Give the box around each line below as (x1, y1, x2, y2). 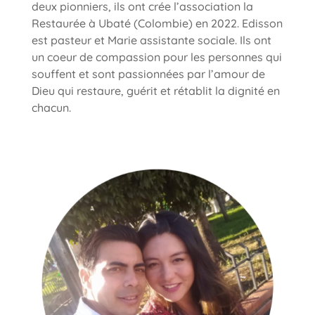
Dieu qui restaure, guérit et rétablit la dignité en (31, 84, 280, 98)
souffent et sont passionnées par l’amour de (31, 67, 265, 82)
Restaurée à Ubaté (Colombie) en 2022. (31, 16, 242, 31)
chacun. (31, 101, 71, 115)
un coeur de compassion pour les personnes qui (31, 50, 282, 65)
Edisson (241, 16, 283, 31)
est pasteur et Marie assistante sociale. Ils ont (31, 33, 271, 48)
